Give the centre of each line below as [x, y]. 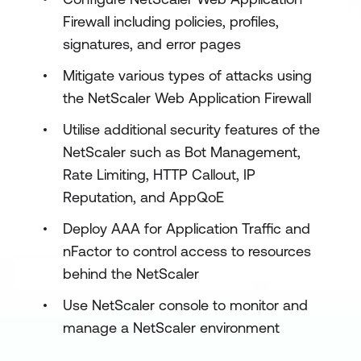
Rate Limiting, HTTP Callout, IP [159, 174]
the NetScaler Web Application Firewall [187, 98]
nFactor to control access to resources [187, 251]
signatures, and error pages [152, 44]
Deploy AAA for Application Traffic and [187, 228]
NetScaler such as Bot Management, [182, 152]
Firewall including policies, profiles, [171, 21]
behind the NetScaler [131, 274]
